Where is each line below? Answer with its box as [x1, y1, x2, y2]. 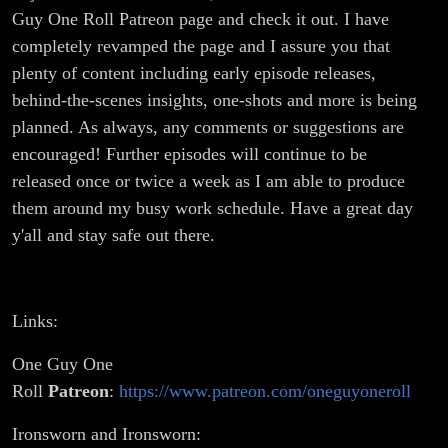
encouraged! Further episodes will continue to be [12, 144, 367, 165]
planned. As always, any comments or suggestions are [12, 117, 404, 138]
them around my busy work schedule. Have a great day [12, 198, 413, 219]
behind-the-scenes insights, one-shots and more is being [12, 90, 417, 111]
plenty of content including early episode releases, [12, 63, 376, 84]
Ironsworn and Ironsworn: [12, 424, 201, 445]
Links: [12, 311, 58, 332]
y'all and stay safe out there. [12, 225, 215, 246]
